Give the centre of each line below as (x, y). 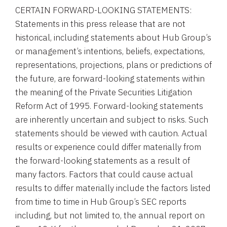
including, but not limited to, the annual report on (110, 215)
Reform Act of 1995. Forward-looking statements (109, 106)
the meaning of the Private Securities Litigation (104, 92)
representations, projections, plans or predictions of (113, 65)
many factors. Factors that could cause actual (104, 174)
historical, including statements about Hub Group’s (113, 37)
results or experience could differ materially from (108, 147)
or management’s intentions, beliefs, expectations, (110, 51)
